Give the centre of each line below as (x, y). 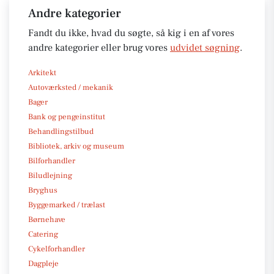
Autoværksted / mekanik (71, 87)
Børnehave (47, 219)
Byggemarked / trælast (67, 205)
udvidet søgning (205, 47)
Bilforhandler (52, 161)
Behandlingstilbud (61, 131)
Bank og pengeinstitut (67, 117)
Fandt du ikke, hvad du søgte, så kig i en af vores (131, 33)
